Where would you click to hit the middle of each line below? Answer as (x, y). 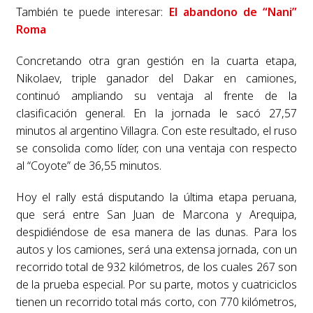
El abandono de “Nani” (233, 12)
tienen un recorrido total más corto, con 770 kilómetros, (156, 302)
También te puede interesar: (92, 12)
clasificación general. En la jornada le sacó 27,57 (156, 114)
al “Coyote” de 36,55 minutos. (88, 166)
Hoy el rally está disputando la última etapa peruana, (156, 197)
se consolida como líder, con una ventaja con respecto (156, 148)
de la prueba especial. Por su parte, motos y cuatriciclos (156, 285)
